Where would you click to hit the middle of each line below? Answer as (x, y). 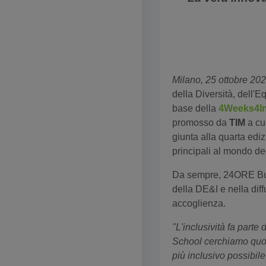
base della (195, 108)
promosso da (201, 123)
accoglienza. (199, 203)
